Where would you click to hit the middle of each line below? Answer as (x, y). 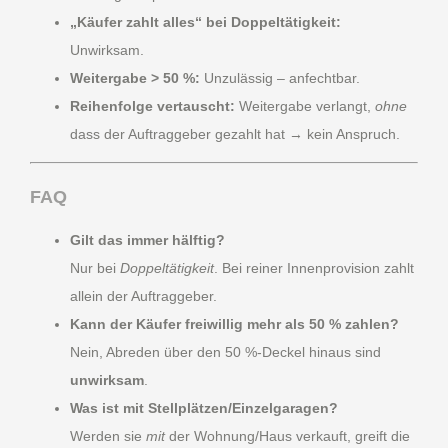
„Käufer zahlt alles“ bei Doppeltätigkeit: (205, 22)
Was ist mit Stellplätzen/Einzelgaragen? (204, 408)
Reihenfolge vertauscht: (152, 106)
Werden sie (108, 436)
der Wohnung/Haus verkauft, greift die (287, 436)
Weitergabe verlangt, (305, 106)
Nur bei (95, 268)
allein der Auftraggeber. (143, 296)
